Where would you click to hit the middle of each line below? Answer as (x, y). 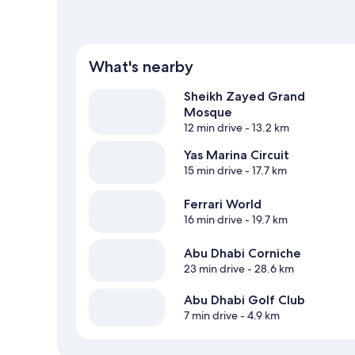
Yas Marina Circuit (237, 155)
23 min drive (214, 268)
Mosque (208, 112)
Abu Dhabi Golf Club (244, 300)
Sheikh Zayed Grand (244, 96)
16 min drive (213, 219)
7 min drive (211, 315)
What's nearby (141, 66)
